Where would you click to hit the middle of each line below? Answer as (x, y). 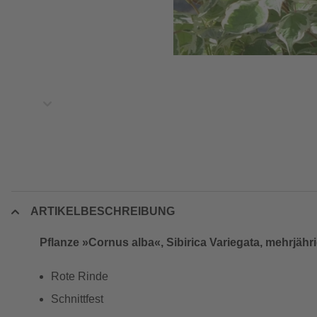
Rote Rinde (80, 276)
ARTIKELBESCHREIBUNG (103, 211)
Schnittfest (77, 299)
